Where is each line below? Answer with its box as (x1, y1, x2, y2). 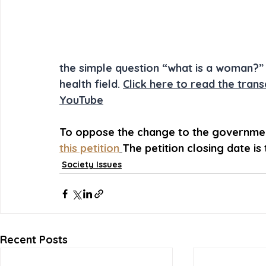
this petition (59, 141, 119, 155)
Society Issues (62, 159, 122, 170)
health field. (59, 77, 123, 91)
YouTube (59, 93, 103, 107)
